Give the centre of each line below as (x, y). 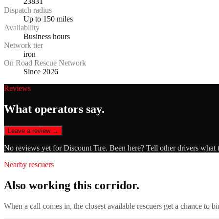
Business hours (47, 37)
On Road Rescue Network (45, 63)
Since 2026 (41, 72)
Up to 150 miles (48, 19)
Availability (22, 28)
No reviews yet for (34, 148)
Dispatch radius (28, 10)
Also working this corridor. (72, 185)
